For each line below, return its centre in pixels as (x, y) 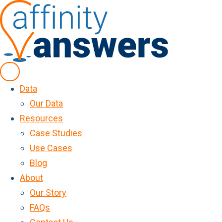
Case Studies (56, 133)
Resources (41, 118)
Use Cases (51, 148)
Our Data (46, 103)
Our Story (48, 193)
